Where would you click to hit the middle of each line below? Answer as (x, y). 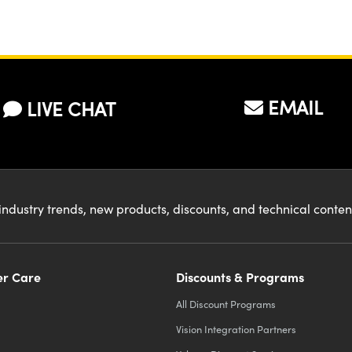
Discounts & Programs (240, 277)
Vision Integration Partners (236, 329)
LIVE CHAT (71, 109)
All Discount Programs (226, 304)
